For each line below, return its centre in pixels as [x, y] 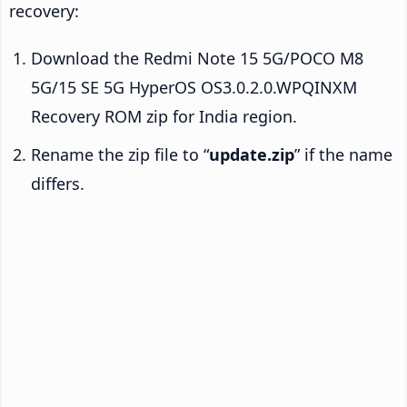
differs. [58, 183]
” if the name [343, 154]
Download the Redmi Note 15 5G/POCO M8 [197, 58]
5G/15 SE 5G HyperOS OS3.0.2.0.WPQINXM [194, 87]
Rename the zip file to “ [120, 154]
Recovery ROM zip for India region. [164, 116]
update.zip [252, 154]
